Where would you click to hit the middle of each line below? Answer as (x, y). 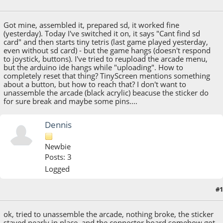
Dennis (58, 124)
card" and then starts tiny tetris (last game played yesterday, (106, 42)
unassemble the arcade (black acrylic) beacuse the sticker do (106, 92)
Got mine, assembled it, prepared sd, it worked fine (92, 25)
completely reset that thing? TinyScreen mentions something (107, 75)
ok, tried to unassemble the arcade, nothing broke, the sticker (109, 214)
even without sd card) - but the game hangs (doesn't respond (107, 50)
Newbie (58, 147)
